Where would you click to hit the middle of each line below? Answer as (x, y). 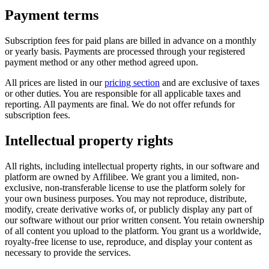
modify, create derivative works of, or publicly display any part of (128, 209)
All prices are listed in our (55, 82)
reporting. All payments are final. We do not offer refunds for (120, 104)
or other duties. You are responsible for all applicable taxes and (123, 93)
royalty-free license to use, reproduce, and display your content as (128, 241)
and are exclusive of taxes (210, 82)
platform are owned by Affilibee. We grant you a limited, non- (122, 177)
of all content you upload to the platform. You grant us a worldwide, (133, 231)
